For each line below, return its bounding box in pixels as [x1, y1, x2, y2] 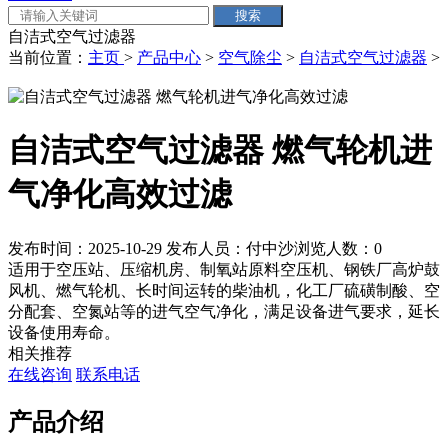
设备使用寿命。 [8, 323, 120, 341]
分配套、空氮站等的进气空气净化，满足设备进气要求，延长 [8, 302, 440, 320]
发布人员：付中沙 [166, 239, 294, 257]
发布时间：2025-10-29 [8, 239, 166, 257]
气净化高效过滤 [8, 176, 232, 213]
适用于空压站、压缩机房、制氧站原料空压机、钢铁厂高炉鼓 [8, 260, 440, 278]
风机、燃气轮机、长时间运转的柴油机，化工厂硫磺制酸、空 [8, 281, 440, 299]
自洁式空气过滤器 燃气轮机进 [8, 132, 432, 169]
